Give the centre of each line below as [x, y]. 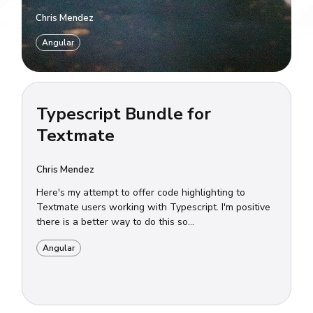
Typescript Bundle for [124, 114]
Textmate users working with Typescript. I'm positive [154, 208]
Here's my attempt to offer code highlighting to [141, 193]
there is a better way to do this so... [116, 222]
